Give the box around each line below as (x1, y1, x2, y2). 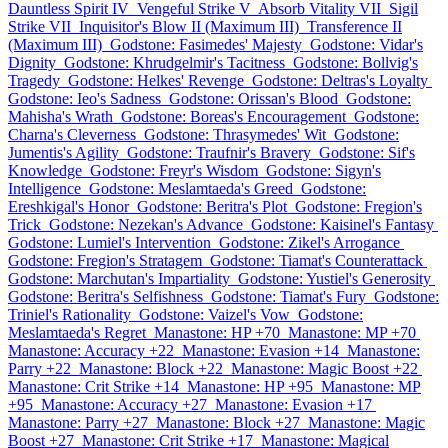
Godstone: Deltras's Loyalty (252, 72, 428, 89)
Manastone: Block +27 (156, 414, 300, 431)
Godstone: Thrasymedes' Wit (144, 126, 326, 143)
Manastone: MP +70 (288, 324, 416, 341)
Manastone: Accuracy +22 (8, 342, 174, 359)
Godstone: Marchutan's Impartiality (8, 270, 230, 287)
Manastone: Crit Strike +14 (8, 378, 179, 395)
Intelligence (8, 180, 81, 197)
